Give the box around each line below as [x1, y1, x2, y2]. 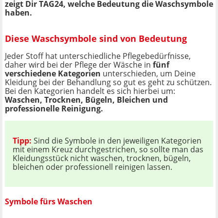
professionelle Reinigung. [5, 103, 103, 114]
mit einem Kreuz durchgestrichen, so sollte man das [13, 144, 203, 155]
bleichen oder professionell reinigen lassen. [13, 162, 172, 173]
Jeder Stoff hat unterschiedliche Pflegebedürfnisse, [5, 51, 191, 62]
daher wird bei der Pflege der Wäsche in [5, 59, 153, 71]
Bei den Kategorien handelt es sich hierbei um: [5, 86, 175, 97]
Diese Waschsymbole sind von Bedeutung [5, 32, 187, 44]
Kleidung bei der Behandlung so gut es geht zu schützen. [5, 77, 212, 88]
